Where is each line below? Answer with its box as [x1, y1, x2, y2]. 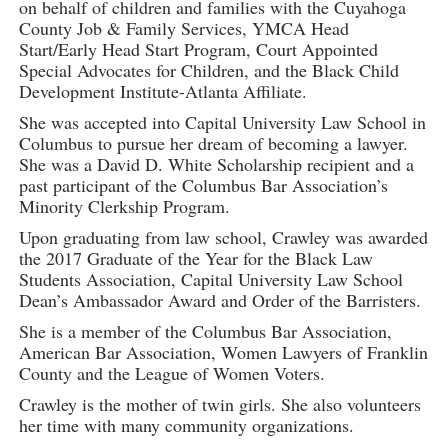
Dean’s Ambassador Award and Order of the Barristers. [18, 288, 421, 313]
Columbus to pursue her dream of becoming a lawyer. [18, 131, 408, 156]
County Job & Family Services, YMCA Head [18, 16, 349, 41]
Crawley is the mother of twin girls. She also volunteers [18, 392, 421, 417]
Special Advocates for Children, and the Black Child [18, 58, 399, 83]
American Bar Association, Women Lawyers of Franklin [18, 340, 428, 365]
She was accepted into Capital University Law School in [18, 110, 426, 135]
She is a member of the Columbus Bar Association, [18, 319, 392, 344]
